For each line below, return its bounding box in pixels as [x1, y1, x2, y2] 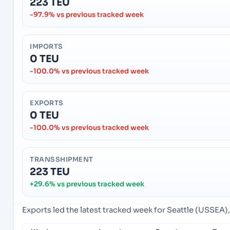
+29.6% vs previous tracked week [30, 180, 144, 189]
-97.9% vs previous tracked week [30, 10, 144, 20]
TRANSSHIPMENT [30, 156, 93, 164]
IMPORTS [30, 43, 63, 51]
